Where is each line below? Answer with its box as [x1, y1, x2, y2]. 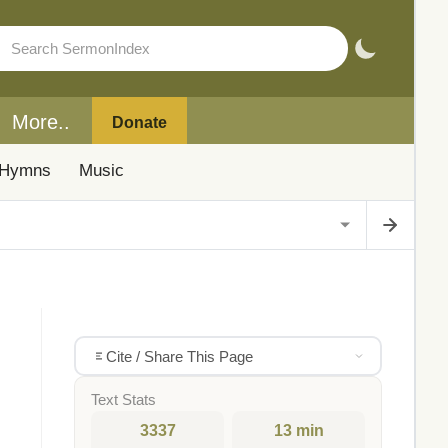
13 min [273, 422, 324, 439]
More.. [12, 111, 70, 133]
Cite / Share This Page [105, 347, 253, 365]
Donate [112, 113, 167, 131]
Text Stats [91, 392, 156, 408]
